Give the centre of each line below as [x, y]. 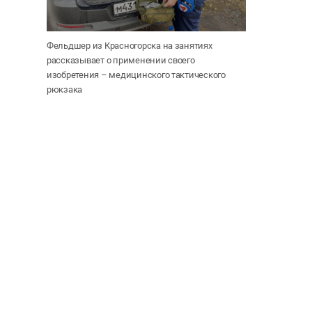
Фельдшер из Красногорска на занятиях [130, 46]
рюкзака [65, 89]
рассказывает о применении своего [121, 60]
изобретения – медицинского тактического [136, 75]
